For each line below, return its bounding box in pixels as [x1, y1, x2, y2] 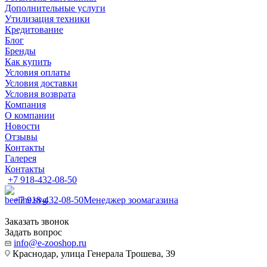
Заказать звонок [5, 216, 69, 226]
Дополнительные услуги [5, 3, 105, 13]
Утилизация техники [5, 14, 90, 24]
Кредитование [5, 24, 63, 35]
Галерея [5, 153, 36, 163]
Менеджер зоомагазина [83, 195, 178, 205]
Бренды [5, 46, 36, 56]
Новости [5, 121, 40, 131]
